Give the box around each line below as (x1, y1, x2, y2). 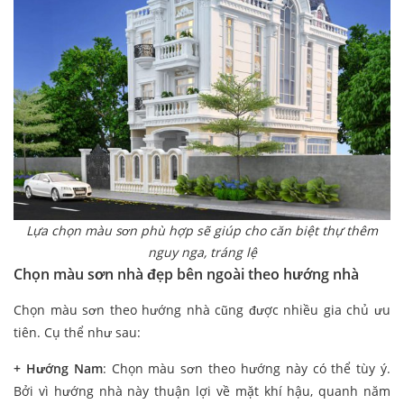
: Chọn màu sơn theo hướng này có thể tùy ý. (102, 360, 391, 378)
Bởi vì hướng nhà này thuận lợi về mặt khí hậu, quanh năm (14, 382, 390, 400)
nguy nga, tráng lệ (147, 243, 257, 262)
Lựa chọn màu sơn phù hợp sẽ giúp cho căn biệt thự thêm (26, 222, 378, 240)
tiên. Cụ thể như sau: (14, 324, 141, 342)
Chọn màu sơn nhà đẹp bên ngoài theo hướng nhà (14, 264, 359, 285)
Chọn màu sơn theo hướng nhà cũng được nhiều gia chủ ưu (14, 301, 390, 319)
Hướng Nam (25, 360, 103, 378)
